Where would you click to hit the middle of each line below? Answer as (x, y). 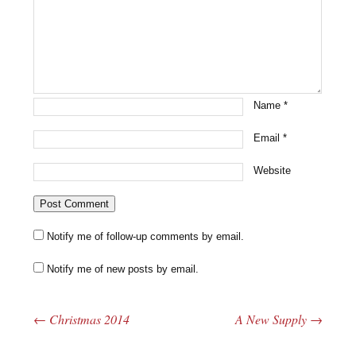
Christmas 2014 (88, 319)
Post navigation (83, 332)
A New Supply (272, 319)
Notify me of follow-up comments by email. (146, 236)
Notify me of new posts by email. (123, 269)
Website (273, 170)
